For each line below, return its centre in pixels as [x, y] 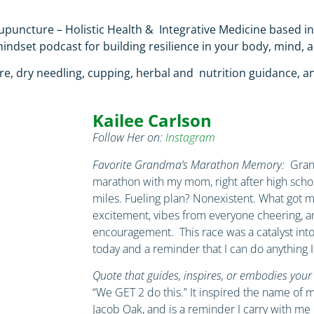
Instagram [192, 138]
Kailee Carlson [152, 121]
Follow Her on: [129, 138]
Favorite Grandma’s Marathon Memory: [190, 164]
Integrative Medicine [214, 29]
